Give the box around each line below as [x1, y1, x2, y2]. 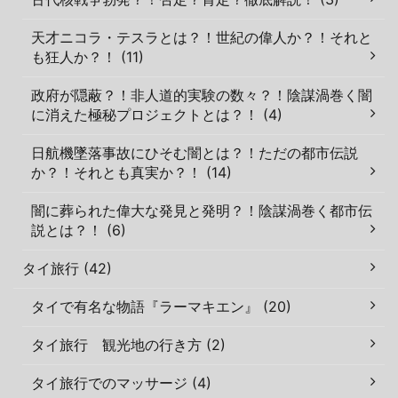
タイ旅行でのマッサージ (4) [31, 373, 211, 392]
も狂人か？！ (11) [31, 47, 144, 66]
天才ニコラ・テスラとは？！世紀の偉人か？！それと [31, 28, 372, 46]
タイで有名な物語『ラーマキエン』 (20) [31, 297, 291, 315]
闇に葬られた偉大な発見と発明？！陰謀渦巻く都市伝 [31, 201, 372, 219]
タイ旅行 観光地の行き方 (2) [31, 335, 226, 354]
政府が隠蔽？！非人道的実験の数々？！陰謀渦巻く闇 [31, 85, 372, 104]
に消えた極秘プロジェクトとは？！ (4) [31, 105, 283, 123]
